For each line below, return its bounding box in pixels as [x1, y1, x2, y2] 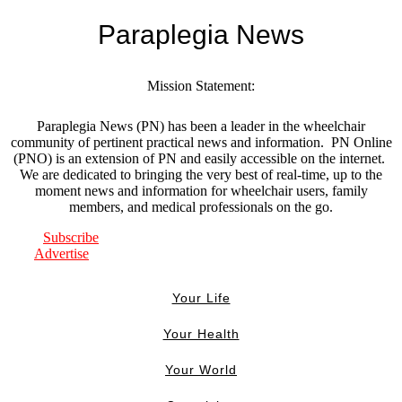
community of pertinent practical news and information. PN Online [10, 134, 392, 150]
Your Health [162, 326, 240, 341]
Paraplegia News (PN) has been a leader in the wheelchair [37, 118, 365, 134]
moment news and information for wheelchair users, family [34, 182, 368, 198]
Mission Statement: [147, 77, 255, 93]
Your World [165, 362, 237, 377]
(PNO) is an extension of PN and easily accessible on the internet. [13, 150, 389, 166]
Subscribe [43, 229, 99, 245]
